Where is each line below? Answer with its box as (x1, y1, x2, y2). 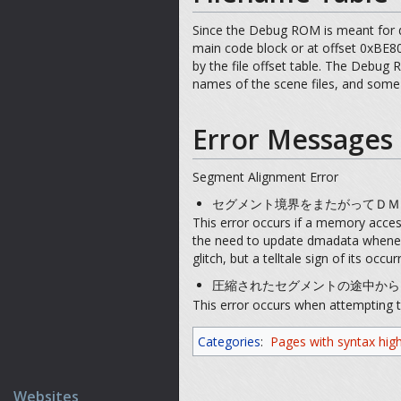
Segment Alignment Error (192, 168, 338, 185)
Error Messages (192, 120, 393, 158)
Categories (198, 332, 260, 350)
